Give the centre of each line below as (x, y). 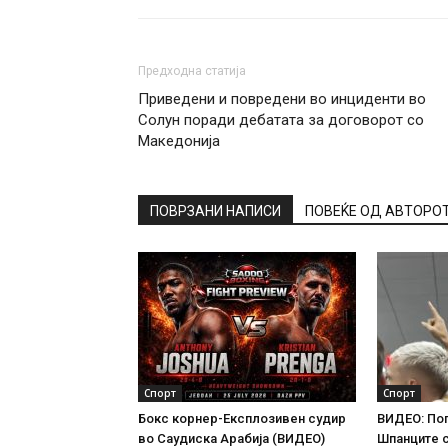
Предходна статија (192, 71)
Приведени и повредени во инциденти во (282, 99)
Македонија (179, 141)
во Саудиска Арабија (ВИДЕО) (231, 438)
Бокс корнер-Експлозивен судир (242, 418)
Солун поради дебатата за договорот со (281, 120)
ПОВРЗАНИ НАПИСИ (215, 211)
